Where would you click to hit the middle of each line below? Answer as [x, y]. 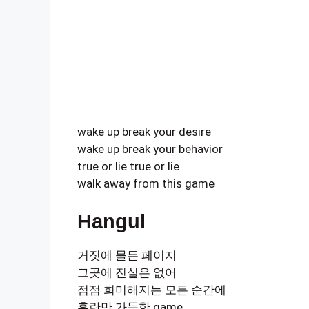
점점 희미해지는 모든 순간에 [152, 290]
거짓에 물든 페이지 [127, 255]
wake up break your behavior [150, 149]
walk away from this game [146, 183]
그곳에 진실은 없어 [127, 272]
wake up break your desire [144, 131]
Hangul [111, 221]
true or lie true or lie [128, 166]
